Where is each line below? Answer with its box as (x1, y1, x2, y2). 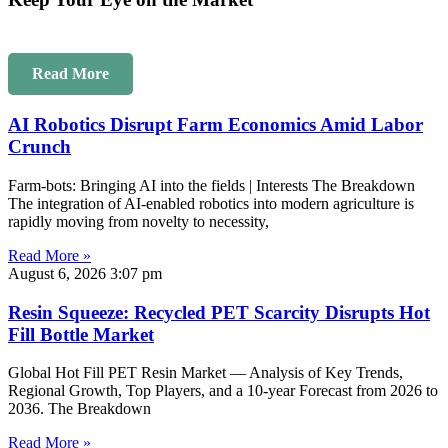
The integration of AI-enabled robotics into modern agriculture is (8, 194, 414, 212)
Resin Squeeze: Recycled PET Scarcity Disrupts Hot (8, 301, 430, 323)
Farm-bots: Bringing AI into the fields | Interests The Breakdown (8, 176, 415, 194)
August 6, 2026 (8, 264, 110, 282)
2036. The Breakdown (8, 400, 151, 418)
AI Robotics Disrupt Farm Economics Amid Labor (8, 114, 423, 136)
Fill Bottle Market (8, 323, 154, 345)
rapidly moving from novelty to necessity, (8, 212, 269, 230)
